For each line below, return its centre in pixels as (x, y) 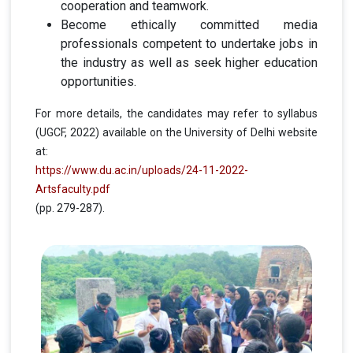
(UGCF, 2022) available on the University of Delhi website (176, 132)
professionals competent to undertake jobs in (189, 43)
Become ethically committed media (189, 24)
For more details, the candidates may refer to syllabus (176, 113)
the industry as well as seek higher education (189, 62)
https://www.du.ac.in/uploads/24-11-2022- (142, 170)
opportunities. (98, 81)
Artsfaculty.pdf (73, 189)
